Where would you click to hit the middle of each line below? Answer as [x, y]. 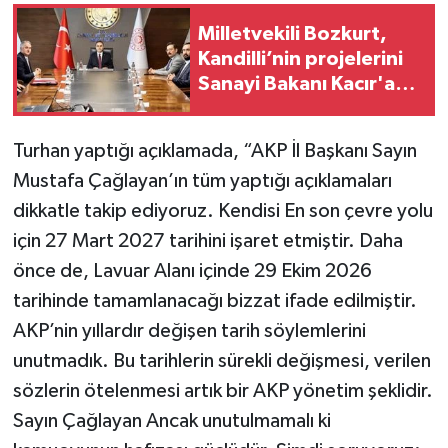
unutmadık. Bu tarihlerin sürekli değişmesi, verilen [221, 360]
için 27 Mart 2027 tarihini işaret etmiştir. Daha [207, 240]
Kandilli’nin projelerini [300, 59]
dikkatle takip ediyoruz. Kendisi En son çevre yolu [222, 210]
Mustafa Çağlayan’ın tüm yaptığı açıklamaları [202, 180]
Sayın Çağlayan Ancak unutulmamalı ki [171, 420]
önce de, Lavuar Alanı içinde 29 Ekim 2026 [192, 270]
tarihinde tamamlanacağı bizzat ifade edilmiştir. [214, 300]
